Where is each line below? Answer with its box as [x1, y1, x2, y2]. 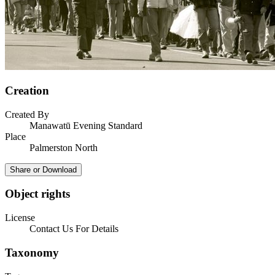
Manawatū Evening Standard [29, 120, 142, 131]
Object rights [5, 187, 70, 201]
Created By [5, 109, 49, 120]
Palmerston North [29, 142, 98, 153]
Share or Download [10, 165, 77, 174]
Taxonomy [5, 246, 59, 259]
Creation [5, 84, 49, 97]
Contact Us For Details [29, 223, 118, 234]
